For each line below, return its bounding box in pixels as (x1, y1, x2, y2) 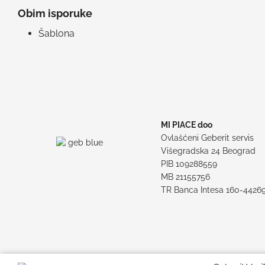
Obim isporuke (18, 7, 92, 20)
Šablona (38, 27, 75, 39)
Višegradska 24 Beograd (161, 146, 256, 156)
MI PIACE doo (161, 119, 213, 130)
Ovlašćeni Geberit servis (161, 132, 254, 143)
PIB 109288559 (161, 159, 218, 169)
